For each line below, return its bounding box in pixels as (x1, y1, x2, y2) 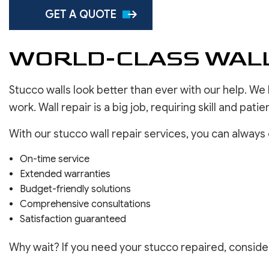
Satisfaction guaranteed (19, 213, 126, 226)
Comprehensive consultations (19, 198, 151, 211)
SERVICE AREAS (118, 6, 177, 17)
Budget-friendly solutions (19, 183, 131, 196)
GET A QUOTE (45, 7, 116, 21)
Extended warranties (19, 168, 110, 181)
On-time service (19, 153, 89, 166)
